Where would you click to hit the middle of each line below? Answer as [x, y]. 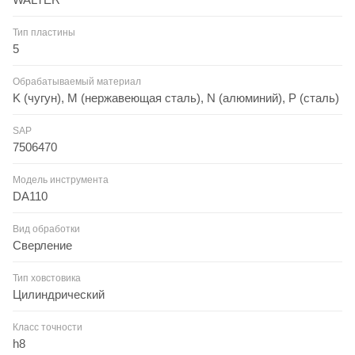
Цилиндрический [59, 294]
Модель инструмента [61, 179]
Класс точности [48, 327]
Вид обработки [46, 229]
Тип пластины [44, 32]
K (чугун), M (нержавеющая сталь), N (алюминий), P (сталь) [176, 97]
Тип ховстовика [47, 278]
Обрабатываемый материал [77, 81]
